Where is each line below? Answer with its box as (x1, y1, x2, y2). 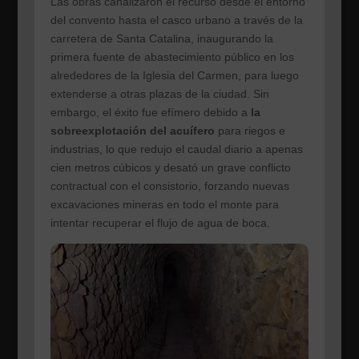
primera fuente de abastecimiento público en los (50, 50, 294, 64)
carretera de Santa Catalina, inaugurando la (50, 32, 273, 46)
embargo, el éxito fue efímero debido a (50, 106, 251, 119)
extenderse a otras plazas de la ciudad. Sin (50, 87, 269, 101)
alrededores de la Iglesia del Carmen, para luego (50, 69, 299, 83)
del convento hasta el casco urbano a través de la (50, 14, 303, 27)
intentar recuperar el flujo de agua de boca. (50, 216, 270, 230)
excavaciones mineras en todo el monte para (50, 198, 279, 212)
